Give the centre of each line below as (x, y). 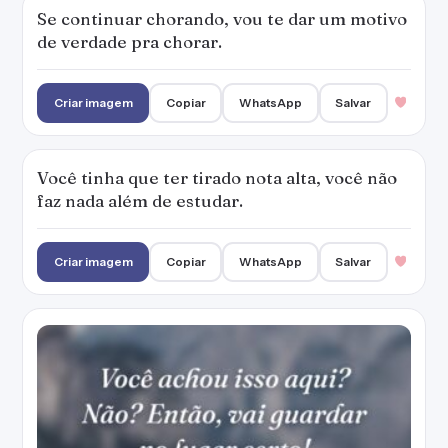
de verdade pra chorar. (129, 41)
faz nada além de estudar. (140, 200)
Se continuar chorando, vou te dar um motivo (222, 18)
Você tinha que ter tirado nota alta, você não (217, 177)
